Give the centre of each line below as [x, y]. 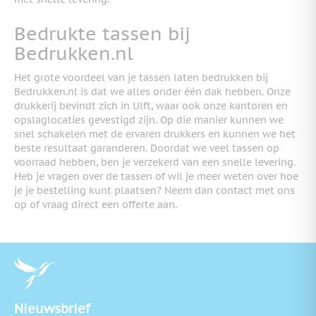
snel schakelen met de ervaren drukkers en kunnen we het [155, 134]
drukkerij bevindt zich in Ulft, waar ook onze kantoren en [151, 105]
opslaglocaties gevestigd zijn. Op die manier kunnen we [149, 120]
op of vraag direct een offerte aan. [96, 204]
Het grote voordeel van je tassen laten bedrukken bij [141, 77]
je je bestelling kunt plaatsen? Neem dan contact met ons [154, 190]
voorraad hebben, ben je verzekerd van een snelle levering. [155, 162]
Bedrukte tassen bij [102, 34]
